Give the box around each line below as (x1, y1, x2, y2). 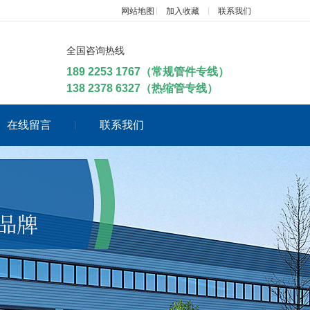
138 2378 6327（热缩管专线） (66, 82, 218, 94)
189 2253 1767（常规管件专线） (66, 66, 229, 77)
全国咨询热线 (66, 45, 125, 56)
